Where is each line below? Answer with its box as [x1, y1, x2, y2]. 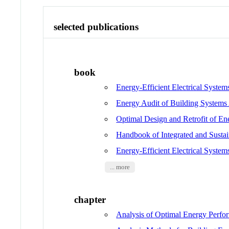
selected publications [54, 21, 139, 32]
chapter [74, 194, 106, 205]
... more [109, 164, 130, 171]
